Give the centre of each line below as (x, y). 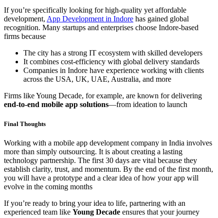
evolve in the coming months (48, 186)
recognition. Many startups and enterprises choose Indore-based (101, 28)
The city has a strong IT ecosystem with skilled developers (113, 53)
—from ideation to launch (148, 105)
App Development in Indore (90, 19)
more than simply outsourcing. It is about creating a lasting (93, 151)
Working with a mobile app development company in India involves (108, 143)
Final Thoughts (25, 124)
